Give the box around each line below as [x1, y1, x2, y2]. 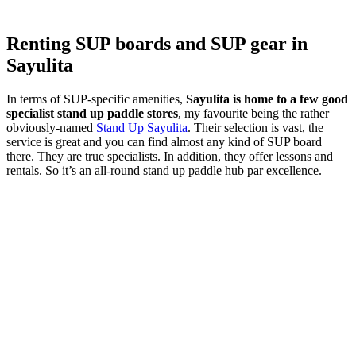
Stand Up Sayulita [96, 121, 188, 135]
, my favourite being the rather [178, 106, 329, 121]
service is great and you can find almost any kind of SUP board [6, 135, 322, 149]
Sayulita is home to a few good [186, 92, 348, 106]
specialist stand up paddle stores [6, 106, 178, 121]
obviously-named [6, 121, 96, 135]
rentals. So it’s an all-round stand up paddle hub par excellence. [6, 164, 322, 178]
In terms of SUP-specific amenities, [6, 92, 186, 106]
